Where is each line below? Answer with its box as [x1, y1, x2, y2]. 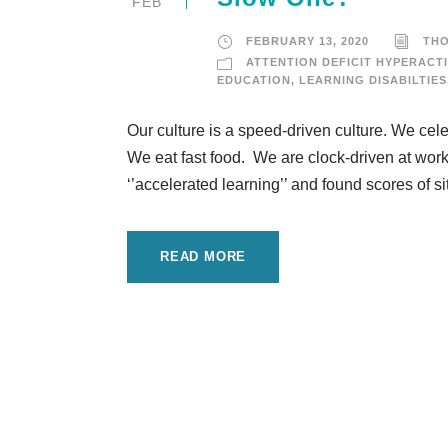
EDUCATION [217, 74, 291, 87]
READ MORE [160, 249, 247, 265]
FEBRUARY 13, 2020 [246, 35, 369, 47]
